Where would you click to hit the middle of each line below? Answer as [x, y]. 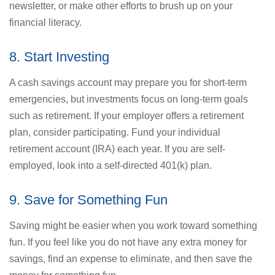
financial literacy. [45, 22]
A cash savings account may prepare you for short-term [128, 82]
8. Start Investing [59, 56]
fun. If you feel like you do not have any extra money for [128, 242]
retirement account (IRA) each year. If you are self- [117, 149]
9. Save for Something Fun [88, 199]
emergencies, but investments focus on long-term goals [129, 99]
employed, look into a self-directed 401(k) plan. [110, 165]
